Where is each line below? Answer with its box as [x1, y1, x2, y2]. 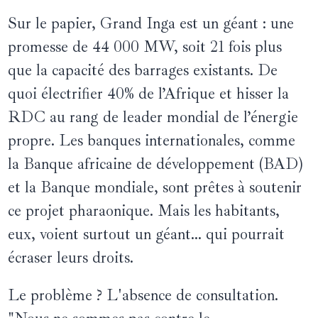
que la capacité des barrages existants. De [8, 60, 278, 81]
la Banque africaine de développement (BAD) [8, 154, 304, 175]
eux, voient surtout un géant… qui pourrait [8, 224, 285, 245]
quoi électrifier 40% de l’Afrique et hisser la [8, 84, 290, 104]
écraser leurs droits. [8, 248, 134, 268]
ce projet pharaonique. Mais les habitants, [8, 201, 280, 221]
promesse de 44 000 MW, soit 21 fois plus [8, 37, 283, 57]
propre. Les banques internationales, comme [8, 131, 296, 151]
